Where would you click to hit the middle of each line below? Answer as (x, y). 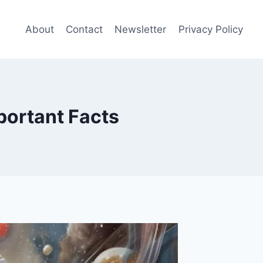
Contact (85, 29)
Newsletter (141, 29)
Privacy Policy (210, 29)
